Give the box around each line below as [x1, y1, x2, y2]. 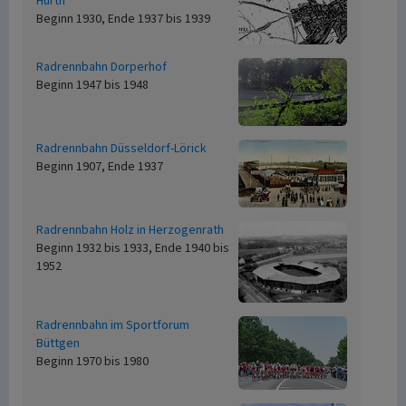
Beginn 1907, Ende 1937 [36, 158, 163, 176]
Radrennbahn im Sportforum [36, 316, 189, 334]
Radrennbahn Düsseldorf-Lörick [36, 140, 207, 158]
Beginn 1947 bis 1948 [36, 76, 149, 94]
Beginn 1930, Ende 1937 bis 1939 [36, 10, 210, 28]
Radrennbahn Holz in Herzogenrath [36, 221, 224, 239]
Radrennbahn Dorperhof [36, 58, 167, 76]
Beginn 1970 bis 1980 [36, 353, 149, 371]
